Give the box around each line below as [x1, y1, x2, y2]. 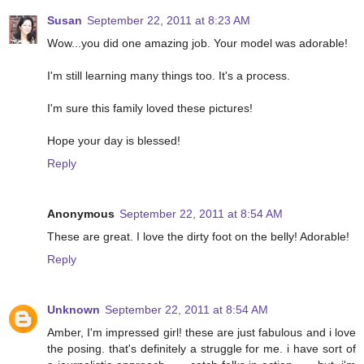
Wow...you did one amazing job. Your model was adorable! [47, 37, 348, 50]
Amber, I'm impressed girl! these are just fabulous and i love [47, 326, 356, 340]
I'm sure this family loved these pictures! [47, 102, 253, 115]
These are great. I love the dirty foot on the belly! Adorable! [47, 230, 349, 244]
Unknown [47, 303, 100, 317]
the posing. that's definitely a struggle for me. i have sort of [47, 342, 356, 356]
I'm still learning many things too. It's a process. [47, 69, 290, 83]
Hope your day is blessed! [47, 134, 180, 148]
